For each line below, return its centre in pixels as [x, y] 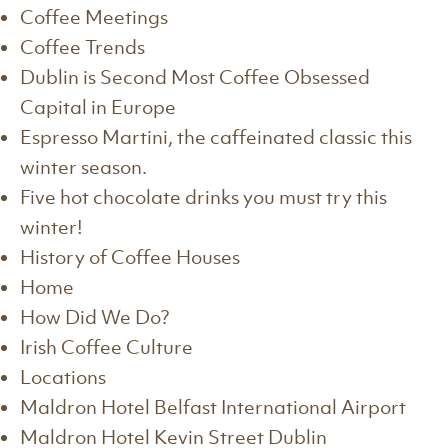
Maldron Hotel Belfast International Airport [213, 407]
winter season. [83, 167]
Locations [63, 377]
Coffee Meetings [94, 17]
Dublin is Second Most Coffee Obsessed [195, 77]
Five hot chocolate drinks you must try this [203, 197]
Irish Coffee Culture [106, 347]
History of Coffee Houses [130, 257]
